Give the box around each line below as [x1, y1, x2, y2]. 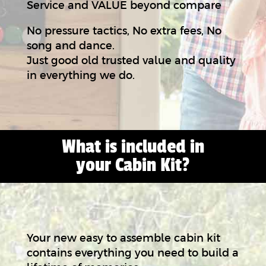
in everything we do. [26, 68, 135, 81]
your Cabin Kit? [75, 154, 190, 177]
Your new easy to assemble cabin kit [26, 231, 220, 244]
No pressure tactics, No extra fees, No [26, 24, 221, 37]
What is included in [61, 135, 204, 159]
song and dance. [26, 39, 115, 52]
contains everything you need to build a [26, 246, 239, 259]
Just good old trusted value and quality [26, 53, 236, 66]
